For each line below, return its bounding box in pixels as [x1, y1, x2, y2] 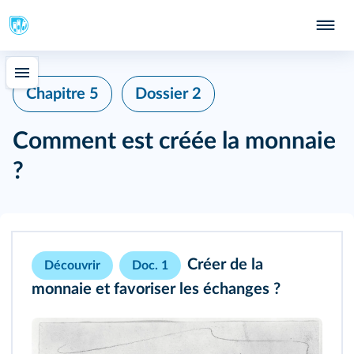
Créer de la [187, 257, 263, 273]
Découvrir [44, 259, 100, 272]
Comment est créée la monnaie [13, 130, 336, 153]
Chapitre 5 [26, 86, 99, 102]
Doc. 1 [132, 259, 168, 272]
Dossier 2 [135, 86, 201, 102]
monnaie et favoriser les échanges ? [32, 281, 281, 297]
